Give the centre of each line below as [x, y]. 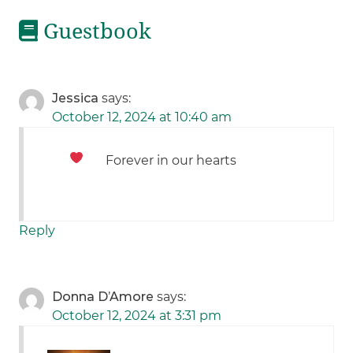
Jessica [76, 98]
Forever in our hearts [171, 161]
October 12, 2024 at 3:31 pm [137, 316]
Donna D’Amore [103, 297]
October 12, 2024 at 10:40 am [142, 117]
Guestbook [95, 32]
